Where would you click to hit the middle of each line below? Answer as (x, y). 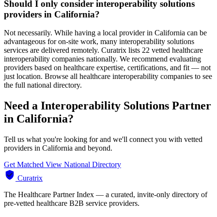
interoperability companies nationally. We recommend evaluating (102, 59)
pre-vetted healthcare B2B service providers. (72, 203)
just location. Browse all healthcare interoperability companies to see (108, 77)
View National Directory (83, 165)
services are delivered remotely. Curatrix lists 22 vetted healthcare (103, 50)
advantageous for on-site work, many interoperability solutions (99, 42)
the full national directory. (43, 85)
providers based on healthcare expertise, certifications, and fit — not (107, 68)
